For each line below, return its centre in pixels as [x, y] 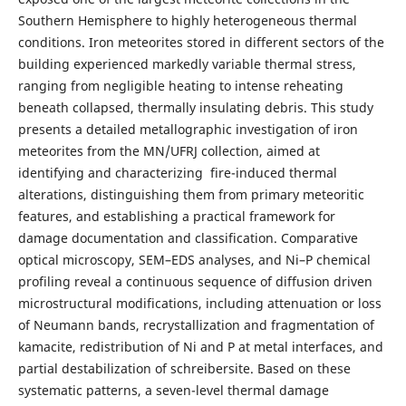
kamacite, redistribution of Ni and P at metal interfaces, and [200, 346]
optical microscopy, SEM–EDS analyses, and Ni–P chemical [194, 259]
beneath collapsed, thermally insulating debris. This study [195, 107]
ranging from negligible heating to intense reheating [180, 85]
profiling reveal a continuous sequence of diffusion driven [195, 281]
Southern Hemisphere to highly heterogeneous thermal [187, 20]
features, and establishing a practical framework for [176, 216]
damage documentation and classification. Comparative [188, 237]
